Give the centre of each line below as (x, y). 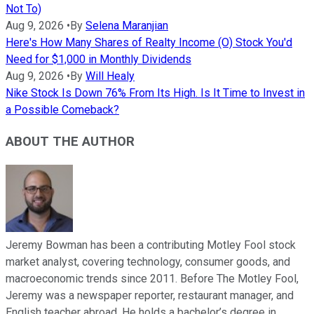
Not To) (23, 9)
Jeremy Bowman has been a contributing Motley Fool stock (151, 245)
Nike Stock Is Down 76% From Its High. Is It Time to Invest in (155, 93)
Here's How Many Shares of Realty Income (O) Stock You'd (149, 43)
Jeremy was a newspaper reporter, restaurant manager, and (150, 295)
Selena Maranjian (127, 26)
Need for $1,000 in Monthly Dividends (98, 60)
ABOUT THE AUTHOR (70, 142)
